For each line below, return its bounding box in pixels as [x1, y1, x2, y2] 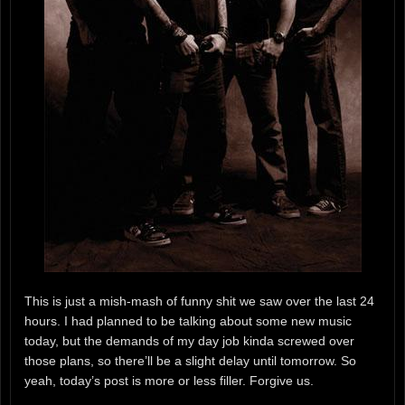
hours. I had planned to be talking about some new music [24, 314, 352, 329]
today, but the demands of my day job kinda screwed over [24, 334, 354, 349]
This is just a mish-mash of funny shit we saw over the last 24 [24, 294, 374, 309]
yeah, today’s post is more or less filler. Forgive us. [24, 373, 314, 389]
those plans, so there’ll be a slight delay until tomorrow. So [24, 353, 356, 369]
